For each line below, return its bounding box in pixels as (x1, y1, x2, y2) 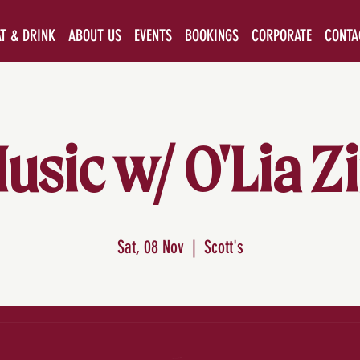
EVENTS (133, 25, 172, 45)
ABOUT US (67, 25, 121, 45)
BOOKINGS (184, 25, 239, 45)
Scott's (203, 235, 243, 258)
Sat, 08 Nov (117, 235, 184, 258)
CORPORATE (251, 25, 312, 45)
